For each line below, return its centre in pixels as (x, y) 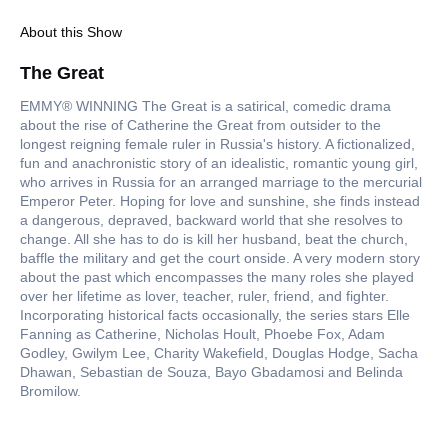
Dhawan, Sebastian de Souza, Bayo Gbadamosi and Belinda (211, 372)
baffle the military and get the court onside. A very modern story (220, 258)
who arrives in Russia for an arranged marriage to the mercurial (221, 182)
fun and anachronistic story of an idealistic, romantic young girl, (219, 163)
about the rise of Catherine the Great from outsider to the (200, 125)
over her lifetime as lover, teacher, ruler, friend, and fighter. (204, 296)
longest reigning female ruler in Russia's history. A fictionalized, (217, 144)
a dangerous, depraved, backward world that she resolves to (211, 220)
